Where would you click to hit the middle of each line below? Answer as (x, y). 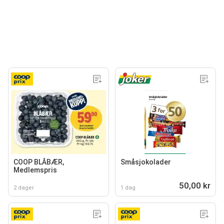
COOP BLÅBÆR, (39, 162)
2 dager (24, 188)
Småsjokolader (146, 162)
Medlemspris (35, 170)
